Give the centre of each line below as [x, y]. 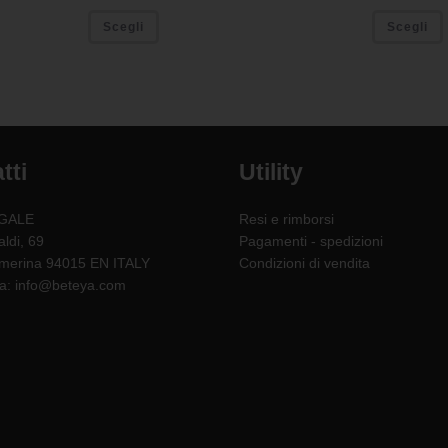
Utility [271, 172]
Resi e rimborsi [286, 219]
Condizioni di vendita [304, 263]
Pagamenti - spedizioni [311, 241]
